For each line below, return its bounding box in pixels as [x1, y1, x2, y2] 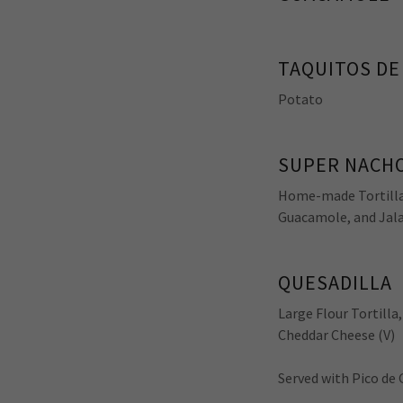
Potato [278, 90, 324, 108]
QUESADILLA [278, 270, 393, 295]
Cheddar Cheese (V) [278, 326, 396, 344]
